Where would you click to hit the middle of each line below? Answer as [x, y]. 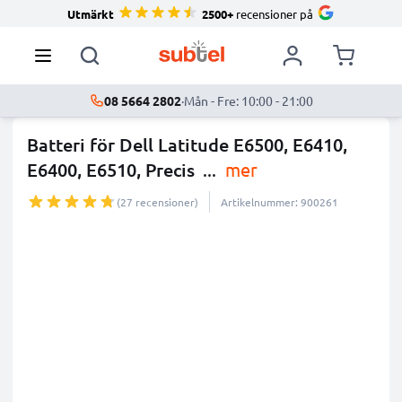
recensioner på [273, 13]
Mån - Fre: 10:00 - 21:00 [248, 100]
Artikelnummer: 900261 [280, 202]
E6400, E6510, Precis [111, 170]
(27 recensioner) [157, 202]
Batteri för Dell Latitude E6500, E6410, [187, 144]
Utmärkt [91, 13]
